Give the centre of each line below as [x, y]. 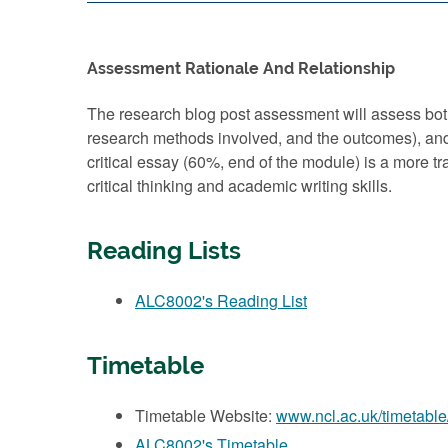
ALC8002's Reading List [221, 300]
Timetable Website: [205, 415]
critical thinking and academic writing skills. [239, 185]
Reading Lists [164, 250]
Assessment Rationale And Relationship [241, 68]
